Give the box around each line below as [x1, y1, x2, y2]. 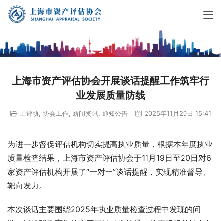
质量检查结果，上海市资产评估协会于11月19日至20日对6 [7, 153, 211, 163]
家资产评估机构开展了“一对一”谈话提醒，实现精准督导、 [7, 167, 211, 177]
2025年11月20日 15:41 [143, 109, 211, 117]
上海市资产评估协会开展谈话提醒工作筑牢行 [12, 74, 209, 87]
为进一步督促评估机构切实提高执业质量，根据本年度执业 [7, 139, 213, 149]
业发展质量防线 [76, 89, 145, 101]
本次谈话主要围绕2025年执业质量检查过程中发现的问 [7, 204, 201, 215]
